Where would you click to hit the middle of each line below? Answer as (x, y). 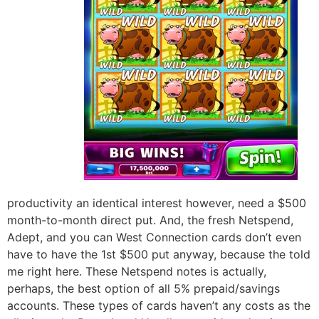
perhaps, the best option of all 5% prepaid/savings (143, 288)
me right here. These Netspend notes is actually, (137, 271)
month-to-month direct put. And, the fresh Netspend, (150, 220)
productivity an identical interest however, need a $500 (157, 203)
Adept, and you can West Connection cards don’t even (154, 237)
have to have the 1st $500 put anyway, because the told (159, 254)
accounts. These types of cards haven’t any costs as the (159, 305)
